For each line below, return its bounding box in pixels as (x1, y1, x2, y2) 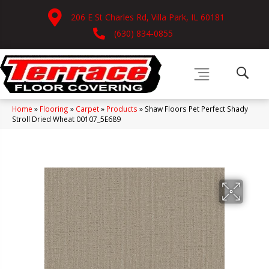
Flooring (40, 103, 68, 113)
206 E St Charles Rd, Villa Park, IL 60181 (70, 11, 225, 23)
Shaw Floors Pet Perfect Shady (145, 103, 248, 113)
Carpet (76, 103, 99, 113)
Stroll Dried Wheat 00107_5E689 (12, 113, 121, 124)
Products (106, 103, 138, 113)
